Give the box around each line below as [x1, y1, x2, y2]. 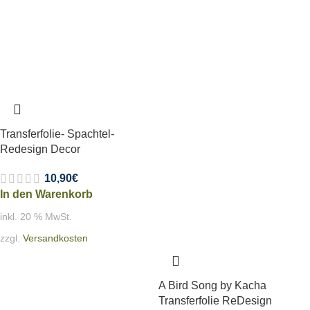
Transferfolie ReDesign [158, 294, 272, 307]
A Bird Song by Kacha [158, 279, 266, 291]
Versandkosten [23, 232, 88, 244]
